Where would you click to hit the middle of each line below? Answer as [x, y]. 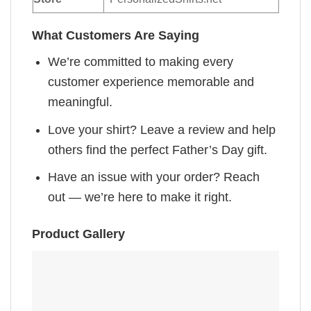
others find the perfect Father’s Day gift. [158, 150]
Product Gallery [78, 234]
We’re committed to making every [141, 61]
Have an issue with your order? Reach [154, 177]
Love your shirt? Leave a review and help [162, 129]
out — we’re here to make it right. [140, 197]
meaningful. [81, 102]
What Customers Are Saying [116, 35]
